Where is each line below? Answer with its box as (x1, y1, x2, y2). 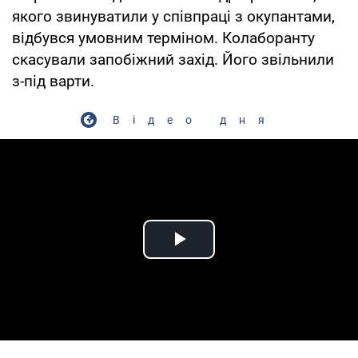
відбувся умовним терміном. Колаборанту (12, 28, 315, 47)
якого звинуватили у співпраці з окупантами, (12, 6, 335, 26)
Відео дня (113, 113, 277, 126)
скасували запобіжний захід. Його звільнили (12, 50, 334, 69)
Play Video (179, 244, 294, 271)
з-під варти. (12, 71, 94, 90)
